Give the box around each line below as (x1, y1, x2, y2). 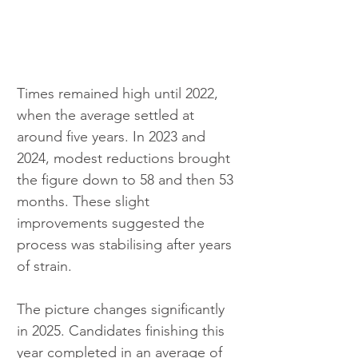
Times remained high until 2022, (17, 85, 222, 103)
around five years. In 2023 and (17, 128, 209, 146)
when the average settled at (17, 106, 198, 125)
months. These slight (17, 193, 153, 211)
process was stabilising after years (17, 236, 236, 254)
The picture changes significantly (17, 300, 229, 319)
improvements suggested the (17, 214, 209, 233)
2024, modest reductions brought (17, 149, 234, 168)
